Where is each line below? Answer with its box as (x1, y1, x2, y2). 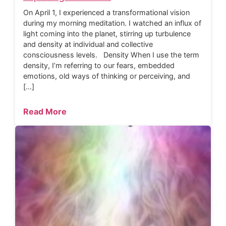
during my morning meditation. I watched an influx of (23, 19, 201, 28)
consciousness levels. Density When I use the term (23, 50, 199, 60)
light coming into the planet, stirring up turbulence (23, 29, 191, 38)
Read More (23, 106, 67, 117)
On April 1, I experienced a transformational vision (23, 8, 190, 17)
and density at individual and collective (23, 40, 153, 49)
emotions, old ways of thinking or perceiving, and (23, 72, 190, 81)
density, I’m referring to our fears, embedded (23, 61, 175, 70)
